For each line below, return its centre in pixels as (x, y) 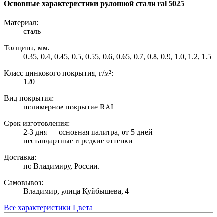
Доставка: (20, 157)
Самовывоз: (23, 183)
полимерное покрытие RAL (70, 107)
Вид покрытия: (29, 98)
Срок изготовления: (37, 124)
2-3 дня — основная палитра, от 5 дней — (93, 132)
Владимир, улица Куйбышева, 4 (76, 191)
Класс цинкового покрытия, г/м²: (59, 73)
